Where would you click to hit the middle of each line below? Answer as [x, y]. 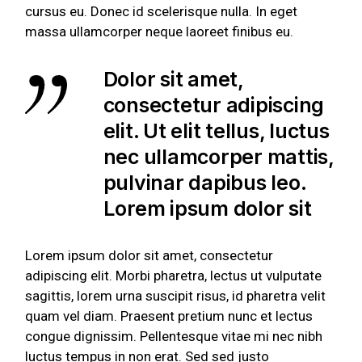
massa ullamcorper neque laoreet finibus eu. [160, 32]
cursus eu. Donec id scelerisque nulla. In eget [162, 12]
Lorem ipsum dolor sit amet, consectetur [149, 256]
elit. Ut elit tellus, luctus [216, 131]
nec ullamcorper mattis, [218, 157]
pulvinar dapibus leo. [204, 183]
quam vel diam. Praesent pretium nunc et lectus [169, 316]
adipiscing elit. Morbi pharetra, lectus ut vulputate [174, 276]
